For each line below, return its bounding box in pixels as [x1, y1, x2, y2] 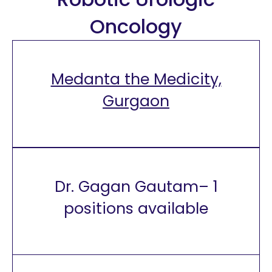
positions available [64, 198, 208, 219]
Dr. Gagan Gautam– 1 [54, 176, 218, 197]
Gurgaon [103, 90, 169, 112]
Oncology [90, 13, 182, 40]
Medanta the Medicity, [50, 69, 222, 90]
